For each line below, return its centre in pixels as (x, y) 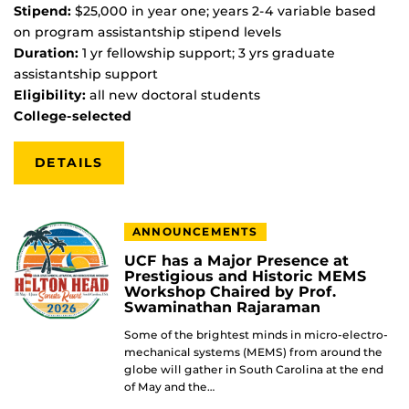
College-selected (73, 116)
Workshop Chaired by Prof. (230, 292)
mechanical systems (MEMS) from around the (253, 352)
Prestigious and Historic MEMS (245, 277)
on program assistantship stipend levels (147, 32)
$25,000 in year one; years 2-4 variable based (224, 11)
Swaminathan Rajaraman (222, 308)
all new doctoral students (173, 95)
